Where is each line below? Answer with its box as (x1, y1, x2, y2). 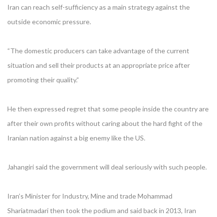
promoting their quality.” (7, 76, 79, 84)
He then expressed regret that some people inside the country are (7, 105, 209, 113)
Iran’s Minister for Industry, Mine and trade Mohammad (7, 192, 172, 200)
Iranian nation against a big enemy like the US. (7, 134, 145, 142)
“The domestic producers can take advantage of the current (7, 46, 189, 55)
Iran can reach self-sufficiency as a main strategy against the (7, 3, 190, 11)
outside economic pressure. (7, 17, 91, 26)
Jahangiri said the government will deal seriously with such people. (7, 163, 207, 171)
